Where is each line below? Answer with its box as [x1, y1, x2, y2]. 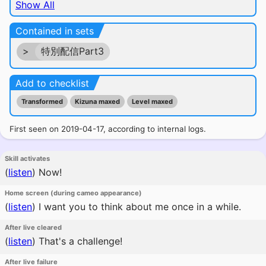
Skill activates [5, 154, 50, 163]
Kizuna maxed [75, 97, 120, 106]
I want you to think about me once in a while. [36, 201, 241, 213]
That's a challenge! [36, 235, 122, 247]
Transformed [21, 97, 63, 106]
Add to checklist [15, 77, 89, 89]
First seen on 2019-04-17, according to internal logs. [9, 124, 206, 134]
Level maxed [132, 97, 173, 106]
